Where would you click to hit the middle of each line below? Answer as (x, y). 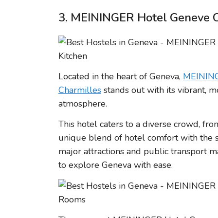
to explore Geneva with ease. (116, 165)
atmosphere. (83, 103)
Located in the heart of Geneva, (121, 76)
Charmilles (80, 90)
